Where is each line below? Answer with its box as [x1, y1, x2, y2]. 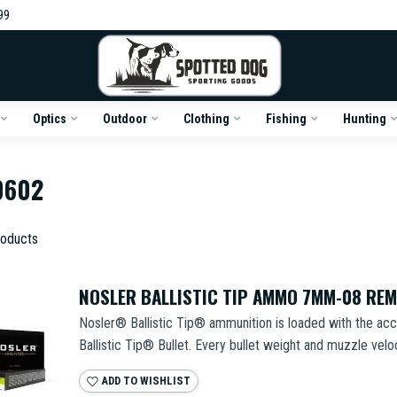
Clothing [183, 112, 230, 126]
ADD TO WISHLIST [98, 374, 191, 387]
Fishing [265, 112, 307, 126]
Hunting [342, 112, 386, 126]
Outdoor [102, 112, 147, 126]
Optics [32, 112, 66, 126]
